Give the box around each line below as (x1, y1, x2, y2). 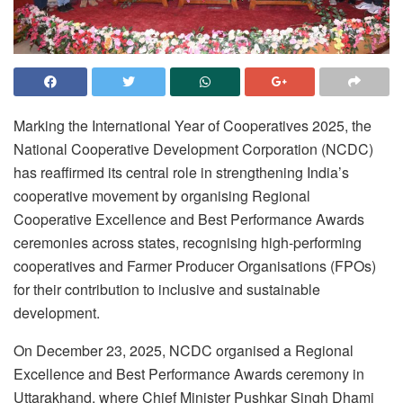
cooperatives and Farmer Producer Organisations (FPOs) (13, 255, 376, 276)
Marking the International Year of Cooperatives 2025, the (13, 114, 372, 136)
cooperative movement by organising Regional (13, 184, 310, 206)
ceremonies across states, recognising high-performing (13, 231, 362, 253)
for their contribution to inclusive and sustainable (13, 278, 320, 300)
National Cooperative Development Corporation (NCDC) (13, 138, 373, 159)
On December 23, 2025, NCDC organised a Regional (13, 339, 354, 361)
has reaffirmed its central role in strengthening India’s (13, 161, 349, 183)
